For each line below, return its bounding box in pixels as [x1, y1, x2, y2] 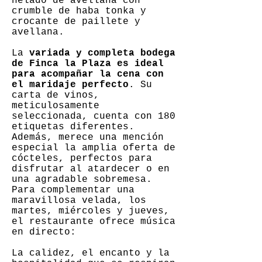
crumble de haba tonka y [12, 6, 146, 16]
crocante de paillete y [12, 16, 140, 27]
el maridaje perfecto [12, 80, 129, 90]
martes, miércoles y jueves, [12, 206, 170, 216]
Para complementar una [12, 185, 135, 195]
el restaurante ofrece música [12, 216, 175, 227]
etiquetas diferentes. [12, 122, 135, 132]
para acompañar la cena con [12, 69, 164, 80]
